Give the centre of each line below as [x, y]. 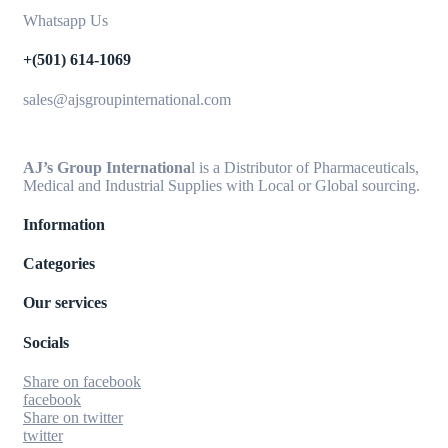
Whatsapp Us [65, 20]
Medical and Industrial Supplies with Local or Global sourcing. [221, 185]
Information [64, 224]
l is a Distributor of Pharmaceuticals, [305, 167]
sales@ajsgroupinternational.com [127, 99]
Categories [59, 264]
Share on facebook [82, 381]
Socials [46, 342]
